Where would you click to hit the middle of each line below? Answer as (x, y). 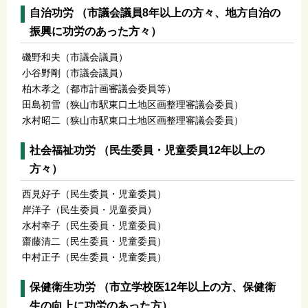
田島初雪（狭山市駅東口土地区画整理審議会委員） (132, 104)
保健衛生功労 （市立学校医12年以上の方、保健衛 (153, 287)
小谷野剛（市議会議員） (75, 73)
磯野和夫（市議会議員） (75, 57)
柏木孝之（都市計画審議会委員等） (99, 88)
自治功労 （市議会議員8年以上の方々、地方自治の (155, 13)
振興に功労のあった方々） (96, 32)
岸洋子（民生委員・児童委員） (89, 210)
